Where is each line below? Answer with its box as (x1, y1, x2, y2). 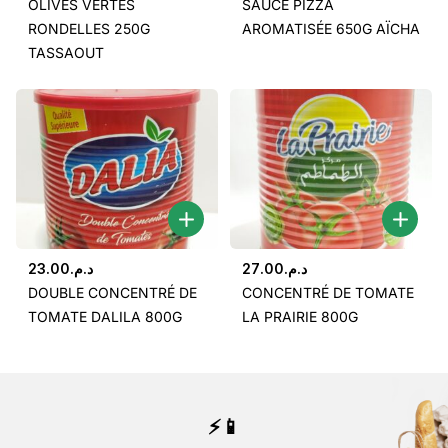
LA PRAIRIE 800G (242, 308, 358, 326)
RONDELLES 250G (28, 20, 150, 38)
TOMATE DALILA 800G (28, 308, 182, 326)
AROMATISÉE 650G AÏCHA (242, 20, 420, 38)
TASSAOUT (28, 44, 104, 62)
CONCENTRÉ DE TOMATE (242, 284, 414, 302)
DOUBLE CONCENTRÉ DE (28, 284, 197, 302)
